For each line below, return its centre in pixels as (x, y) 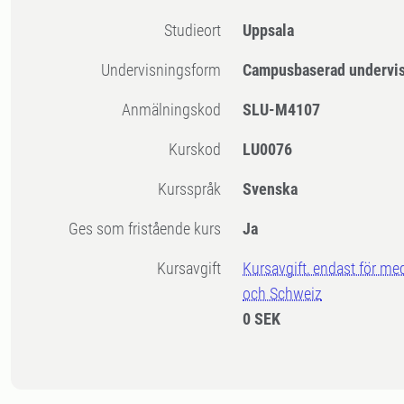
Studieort (197, 31)
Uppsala (269, 31)
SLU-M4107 (282, 110)
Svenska (271, 189)
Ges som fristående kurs (150, 229)
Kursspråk (194, 189)
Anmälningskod (176, 110)
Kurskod (200, 150)
